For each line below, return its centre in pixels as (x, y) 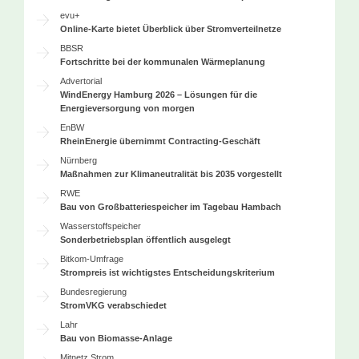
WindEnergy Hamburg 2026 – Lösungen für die (159, 94)
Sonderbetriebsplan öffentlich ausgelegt (146, 239)
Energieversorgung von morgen (128, 108)
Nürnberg (79, 160)
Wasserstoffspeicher (101, 226)
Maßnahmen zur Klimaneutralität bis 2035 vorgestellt (171, 173)
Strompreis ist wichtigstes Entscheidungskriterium (168, 272)
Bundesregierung (94, 291)
